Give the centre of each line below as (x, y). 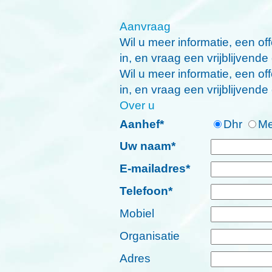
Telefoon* (146, 191)
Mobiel (137, 213)
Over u (137, 105)
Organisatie (150, 236)
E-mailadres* (155, 168)
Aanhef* (142, 124)
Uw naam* (148, 146)
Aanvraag (145, 26)
